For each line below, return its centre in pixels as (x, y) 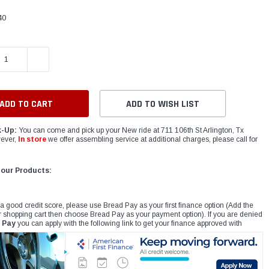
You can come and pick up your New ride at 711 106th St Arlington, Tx (131, 131)
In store (32, 140)
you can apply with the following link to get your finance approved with (129, 224)
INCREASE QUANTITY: (70, 59)
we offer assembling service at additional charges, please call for (152, 140)
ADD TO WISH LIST (163, 104)
